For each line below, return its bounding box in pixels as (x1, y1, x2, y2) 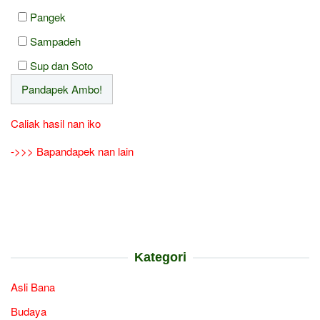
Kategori (134, 250, 186, 264)
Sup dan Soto (30, 58, 93, 73)
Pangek (30, 9, 66, 24)
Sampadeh (30, 34, 81, 49)
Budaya (11, 304, 46, 319)
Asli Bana (11, 279, 55, 294)
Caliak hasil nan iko (11, 116, 101, 131)
